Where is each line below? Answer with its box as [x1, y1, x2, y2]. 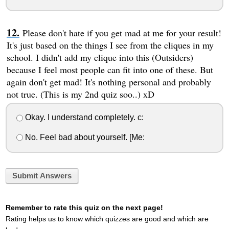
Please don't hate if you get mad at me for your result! [22, 26, 221, 39]
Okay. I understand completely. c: [22, 113, 144, 122]
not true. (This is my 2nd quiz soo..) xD [6, 87, 154, 100]
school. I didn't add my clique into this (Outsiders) [6, 51, 193, 63]
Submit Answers [12, 172, 72, 180]
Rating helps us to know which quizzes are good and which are [5, 214, 209, 223]
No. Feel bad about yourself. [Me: [22, 133, 145, 142]
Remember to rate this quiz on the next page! [5, 203, 163, 212]
